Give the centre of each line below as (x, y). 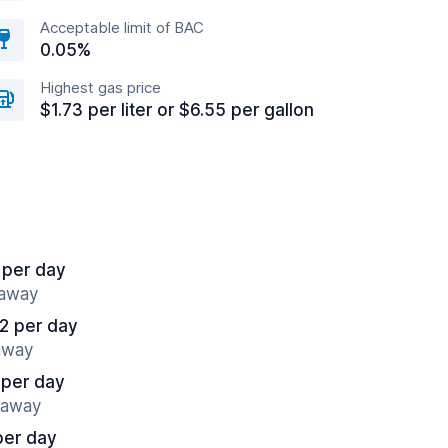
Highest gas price (100, 87)
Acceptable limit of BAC (122, 27)
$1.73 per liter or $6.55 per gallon (177, 110)
